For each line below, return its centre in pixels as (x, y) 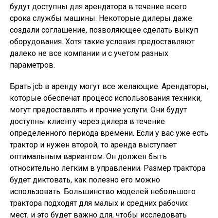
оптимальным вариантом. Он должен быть (88, 156)
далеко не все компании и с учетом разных (89, 53)
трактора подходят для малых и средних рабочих (99, 203)
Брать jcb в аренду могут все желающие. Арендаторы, (109, 86)
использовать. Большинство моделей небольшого (103, 191)
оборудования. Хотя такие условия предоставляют (102, 42)
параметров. (32, 65)
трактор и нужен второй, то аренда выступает (93, 145)
